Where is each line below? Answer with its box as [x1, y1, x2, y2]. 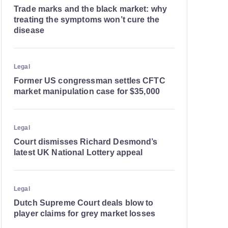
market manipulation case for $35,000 [14, 87, 160, 96]
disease [14, 26, 47, 35]
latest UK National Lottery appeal [14, 148, 143, 157]
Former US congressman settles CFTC [14, 76, 165, 85]
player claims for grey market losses [14, 209, 156, 218]
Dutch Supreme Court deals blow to [14, 198, 154, 207]
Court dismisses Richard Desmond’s [14, 137, 158, 146]
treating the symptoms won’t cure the [14, 15, 160, 24]
